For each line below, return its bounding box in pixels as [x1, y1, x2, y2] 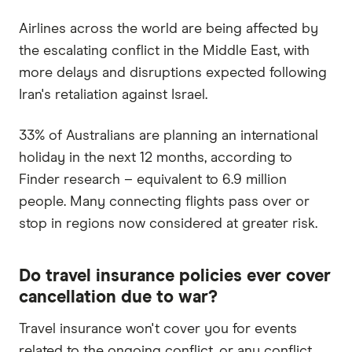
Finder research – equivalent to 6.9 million [19, 172, 287, 187]
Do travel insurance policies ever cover [19, 267, 331, 285]
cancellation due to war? [19, 288, 218, 306]
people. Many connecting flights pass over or [19, 194, 310, 209]
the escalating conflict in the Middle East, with [19, 43, 310, 58]
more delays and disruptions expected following [19, 65, 327, 80]
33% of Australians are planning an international [19, 128, 318, 143]
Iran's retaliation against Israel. [19, 87, 207, 102]
